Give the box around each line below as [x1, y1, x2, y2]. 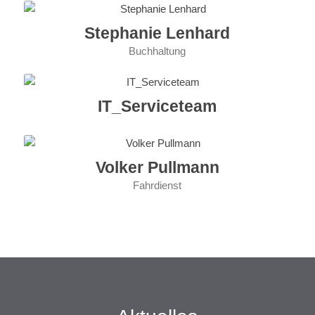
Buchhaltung [129, 45, 186, 58]
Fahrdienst [133, 179, 182, 192]
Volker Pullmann [95, 158, 219, 177]
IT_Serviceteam [98, 97, 217, 116]
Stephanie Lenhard [84, 24, 231, 43]
